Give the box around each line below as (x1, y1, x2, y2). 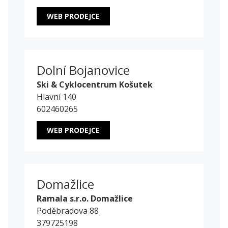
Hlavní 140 (37, 91, 76, 103)
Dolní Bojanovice (37, 62, 130, 79)
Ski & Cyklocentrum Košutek (37, 79, 153, 91)
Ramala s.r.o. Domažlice (37, 193, 133, 205)
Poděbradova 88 (37, 205, 99, 217)
